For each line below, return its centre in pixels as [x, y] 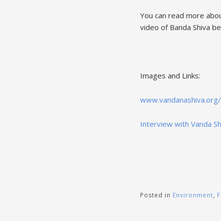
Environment [193, 195]
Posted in [156, 195]
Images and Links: [170, 75]
